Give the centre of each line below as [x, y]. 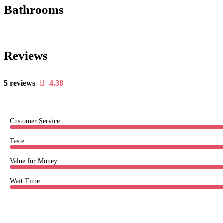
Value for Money [34, 161]
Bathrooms [34, 10]
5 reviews [20, 83]
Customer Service [35, 121]
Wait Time [25, 181]
